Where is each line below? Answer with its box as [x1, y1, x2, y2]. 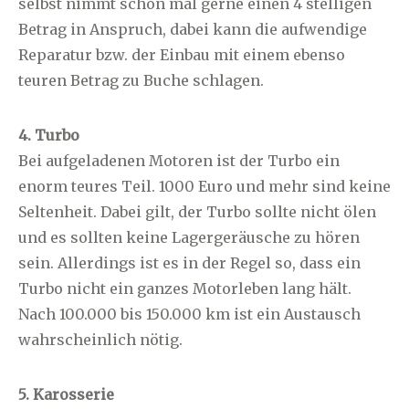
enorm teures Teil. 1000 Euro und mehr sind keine [18, 176, 391, 195]
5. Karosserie [18, 384, 114, 404]
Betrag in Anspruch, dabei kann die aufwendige [18, 19, 367, 38]
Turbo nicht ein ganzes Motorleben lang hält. [18, 278, 351, 298]
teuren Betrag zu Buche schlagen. [18, 70, 264, 89]
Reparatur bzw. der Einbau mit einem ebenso [18, 45, 345, 64]
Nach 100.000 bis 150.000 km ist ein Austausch [18, 304, 361, 323]
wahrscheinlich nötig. [18, 330, 183, 349]
